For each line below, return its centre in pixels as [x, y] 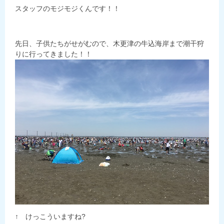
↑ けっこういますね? [50, 217]
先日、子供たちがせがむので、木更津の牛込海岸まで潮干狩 [109, 43]
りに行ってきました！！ [53, 54]
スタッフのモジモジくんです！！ [67, 8]
